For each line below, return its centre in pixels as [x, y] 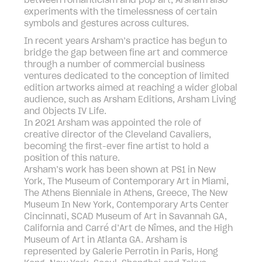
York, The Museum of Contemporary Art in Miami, [126, 182]
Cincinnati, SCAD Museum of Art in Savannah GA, [125, 217]
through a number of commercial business [114, 65]
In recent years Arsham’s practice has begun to [125, 41]
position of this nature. [72, 158]
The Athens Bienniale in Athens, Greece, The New [126, 193]
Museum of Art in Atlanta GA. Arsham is [106, 240]
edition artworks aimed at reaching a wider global [131, 88]
